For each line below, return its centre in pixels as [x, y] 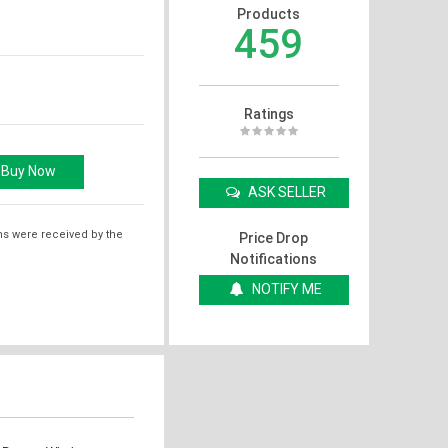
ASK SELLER [285, 191]
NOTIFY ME [287, 288]
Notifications [273, 258]
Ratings [268, 113]
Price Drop [273, 237]
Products [268, 13]
